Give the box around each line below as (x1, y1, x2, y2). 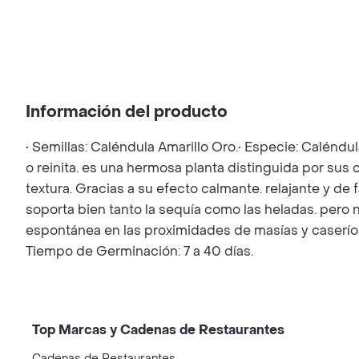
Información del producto (26, 102, 228, 123)
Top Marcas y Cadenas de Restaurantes (32, 321, 284, 338)
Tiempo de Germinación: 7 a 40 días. (26, 243, 253, 260)
